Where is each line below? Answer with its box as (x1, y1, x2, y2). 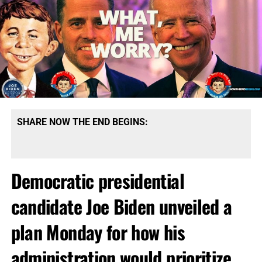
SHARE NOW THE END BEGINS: (16, 116, 148, 128)
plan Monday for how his (11, 218, 185, 246)
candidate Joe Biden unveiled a (11, 192, 232, 220)
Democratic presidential (11, 167, 184, 195)
